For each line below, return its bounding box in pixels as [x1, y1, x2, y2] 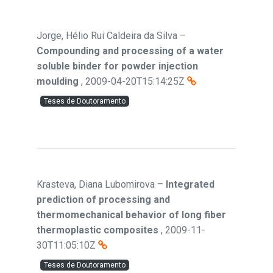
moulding [37, 76, 79, 87]
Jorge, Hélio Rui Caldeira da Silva [37, 30, 177, 41]
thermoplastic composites [37, 224, 158, 236]
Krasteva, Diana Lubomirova [37, 179, 155, 190]
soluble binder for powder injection [37, 60, 198, 72]
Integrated [166, 179, 214, 190]
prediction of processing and [37, 194, 170, 205]
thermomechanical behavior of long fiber [37, 209, 226, 221]
